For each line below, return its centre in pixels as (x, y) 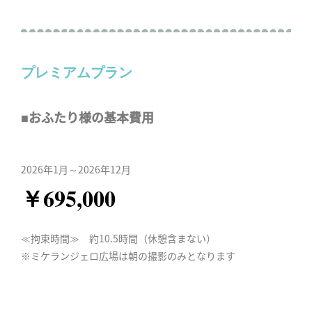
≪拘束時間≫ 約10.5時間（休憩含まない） (118, 239)
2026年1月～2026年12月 (76, 170)
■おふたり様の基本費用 (87, 117)
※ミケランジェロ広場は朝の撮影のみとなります (128, 256)
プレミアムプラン (77, 73)
